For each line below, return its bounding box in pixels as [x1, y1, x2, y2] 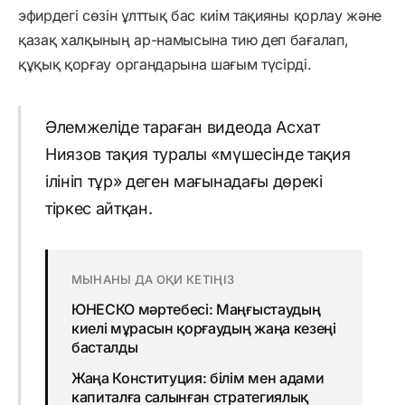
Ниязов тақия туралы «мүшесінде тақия [44, 145, 351, 165]
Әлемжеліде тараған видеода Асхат [44, 118, 320, 137]
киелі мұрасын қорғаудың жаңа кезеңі [71, 319, 336, 338]
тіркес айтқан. [44, 199, 153, 219]
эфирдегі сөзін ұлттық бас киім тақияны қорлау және [18, 5, 381, 24]
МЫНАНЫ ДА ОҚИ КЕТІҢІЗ [71, 272, 235, 287]
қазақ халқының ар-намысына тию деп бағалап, [18, 30, 349, 49]
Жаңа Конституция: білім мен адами [71, 369, 325, 388]
